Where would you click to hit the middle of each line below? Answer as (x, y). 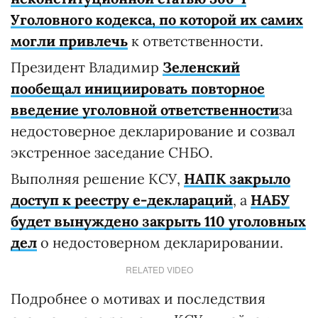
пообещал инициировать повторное (138, 89)
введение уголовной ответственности (145, 110)
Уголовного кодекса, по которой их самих (157, 20)
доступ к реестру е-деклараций (122, 200)
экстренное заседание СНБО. (112, 153)
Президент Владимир (87, 67)
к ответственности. (197, 41)
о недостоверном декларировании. (160, 243)
